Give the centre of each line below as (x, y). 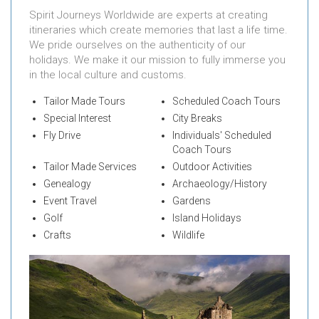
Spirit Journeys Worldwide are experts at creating (148, 15)
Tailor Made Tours (84, 101)
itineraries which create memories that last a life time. (158, 30)
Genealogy (67, 183)
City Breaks (197, 118)
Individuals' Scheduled (221, 135)
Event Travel (70, 200)
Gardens (191, 200)
